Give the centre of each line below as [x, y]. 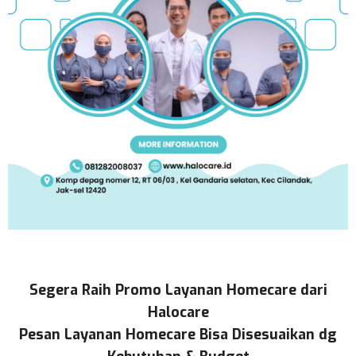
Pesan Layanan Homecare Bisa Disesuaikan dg [178, 335]
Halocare [178, 312]
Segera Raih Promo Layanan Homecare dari [178, 290]
